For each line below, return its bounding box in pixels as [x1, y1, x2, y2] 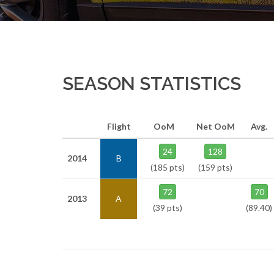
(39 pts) [152, 202, 182, 213]
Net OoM [196, 121, 235, 131]
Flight [106, 121, 131, 131]
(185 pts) [150, 162, 185, 172]
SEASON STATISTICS [62, 73, 241, 94]
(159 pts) [198, 162, 232, 172]
